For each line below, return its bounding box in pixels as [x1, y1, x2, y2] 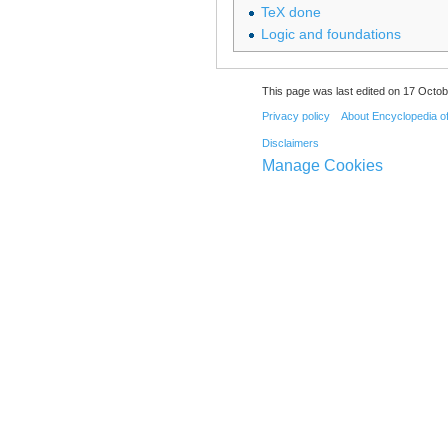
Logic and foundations [260, 26, 401, 43]
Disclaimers [261, 137, 319, 150]
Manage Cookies [261, 157, 383, 175]
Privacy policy [261, 109, 330, 122]
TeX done [260, 3, 321, 20]
